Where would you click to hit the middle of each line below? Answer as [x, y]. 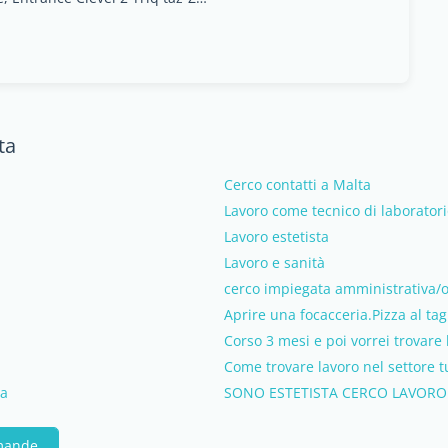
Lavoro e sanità [274, 262]
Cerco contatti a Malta [297, 184]
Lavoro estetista [276, 236]
